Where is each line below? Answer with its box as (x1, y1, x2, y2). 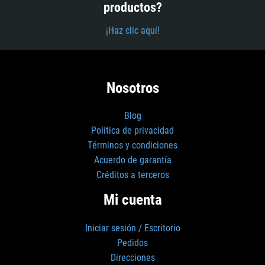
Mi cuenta (103, 189, 162, 209)
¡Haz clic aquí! (105, 24, 160, 36)
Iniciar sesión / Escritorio (85, 221, 180, 234)
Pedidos (117, 236, 148, 248)
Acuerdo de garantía (93, 154, 172, 166)
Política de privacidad (91, 124, 174, 137)
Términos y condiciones (88, 139, 177, 151)
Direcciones (110, 251, 155, 263)
